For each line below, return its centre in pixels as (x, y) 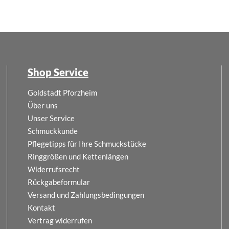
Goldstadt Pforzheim (62, 92)
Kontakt (41, 207)
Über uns (42, 105)
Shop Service (58, 72)
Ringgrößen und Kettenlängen (78, 156)
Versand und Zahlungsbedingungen (86, 194)
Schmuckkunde (52, 131)
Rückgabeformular (59, 182)
